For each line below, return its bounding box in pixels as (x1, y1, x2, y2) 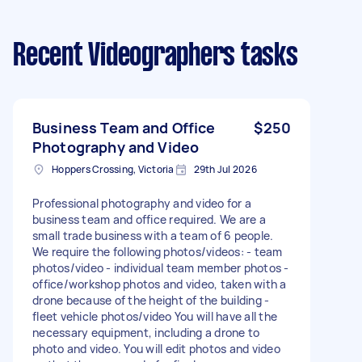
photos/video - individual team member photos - (32, 259, 289, 276)
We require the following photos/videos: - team (32, 243, 283, 259)
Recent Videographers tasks (13, 41, 298, 71)
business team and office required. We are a (32, 211, 266, 227)
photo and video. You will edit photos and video (32, 340, 280, 356)
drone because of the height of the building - (32, 292, 270, 308)
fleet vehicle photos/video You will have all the (32, 308, 277, 324)
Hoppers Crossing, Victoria (52, 162, 175, 176)
